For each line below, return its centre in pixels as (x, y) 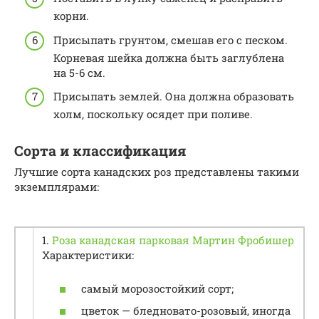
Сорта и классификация (100, 150)
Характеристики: (88, 255)
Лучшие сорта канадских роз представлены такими (157, 172)
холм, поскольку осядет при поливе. (153, 114)
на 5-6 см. (79, 72)
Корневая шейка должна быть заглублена (169, 57)
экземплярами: (57, 187)
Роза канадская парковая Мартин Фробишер (173, 240)
